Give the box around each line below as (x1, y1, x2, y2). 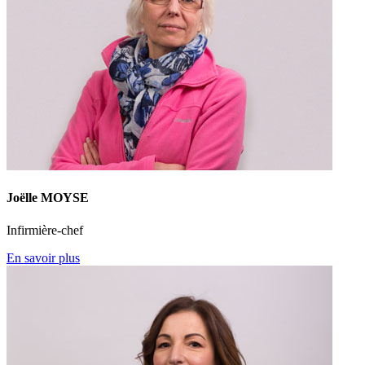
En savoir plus (7, 250, 80, 265)
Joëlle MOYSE (7, 191, 89, 205)
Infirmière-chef (7, 222, 83, 237)
